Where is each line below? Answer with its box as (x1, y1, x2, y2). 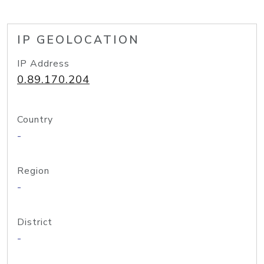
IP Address (17, 57, 70, 70)
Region (17, 164, 49, 177)
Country (17, 113, 53, 126)
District (17, 216, 52, 229)
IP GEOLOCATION (17, 32, 140, 48)
